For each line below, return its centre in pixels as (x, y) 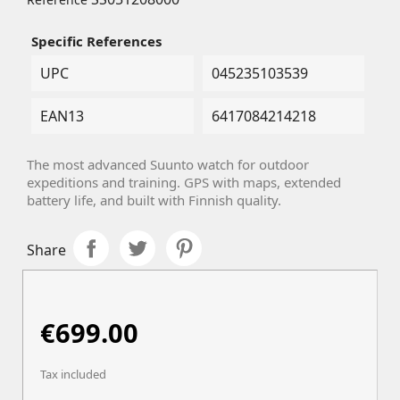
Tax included (74, 375)
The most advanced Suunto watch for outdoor (168, 165)
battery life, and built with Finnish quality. (154, 200)
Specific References (96, 42)
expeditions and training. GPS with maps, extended (184, 183)
